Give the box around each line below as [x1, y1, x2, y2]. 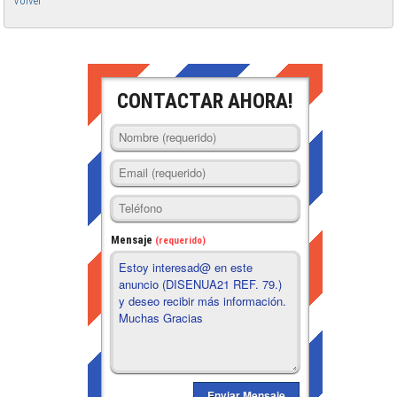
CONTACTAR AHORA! [116, 88, 293, 113]
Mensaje [111, 232, 155, 246]
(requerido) [155, 234, 206, 246]
